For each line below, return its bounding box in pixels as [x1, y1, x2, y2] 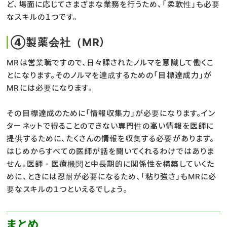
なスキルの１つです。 [7, 12, 78, 22]
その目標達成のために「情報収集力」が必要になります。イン [7, 108, 215, 118]
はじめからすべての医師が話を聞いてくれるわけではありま [7, 146, 214, 156]
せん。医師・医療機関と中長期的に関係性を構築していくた [7, 159, 214, 169]
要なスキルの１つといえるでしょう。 [7, 184, 128, 194]
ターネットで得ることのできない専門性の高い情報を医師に [7, 121, 214, 131]
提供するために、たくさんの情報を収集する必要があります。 [7, 133, 214, 143]
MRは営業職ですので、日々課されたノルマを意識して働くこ [7, 57, 214, 67]
